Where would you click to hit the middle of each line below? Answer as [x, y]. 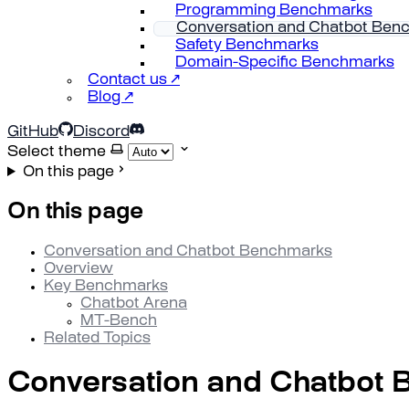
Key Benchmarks [106, 287]
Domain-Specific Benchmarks [285, 63]
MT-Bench [119, 321]
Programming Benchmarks [274, 11]
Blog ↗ [110, 98]
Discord [101, 133]
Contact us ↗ [134, 81]
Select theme [57, 153]
